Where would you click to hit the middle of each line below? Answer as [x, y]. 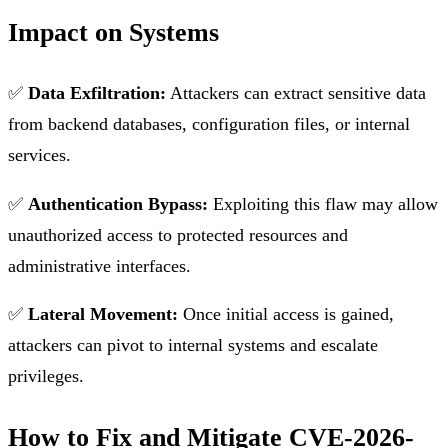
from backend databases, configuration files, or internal [209, 124]
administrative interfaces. [99, 265]
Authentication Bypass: [118, 203]
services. [39, 155]
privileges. [46, 376]
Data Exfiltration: [97, 93]
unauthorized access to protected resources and [178, 234]
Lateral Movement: [103, 314]
